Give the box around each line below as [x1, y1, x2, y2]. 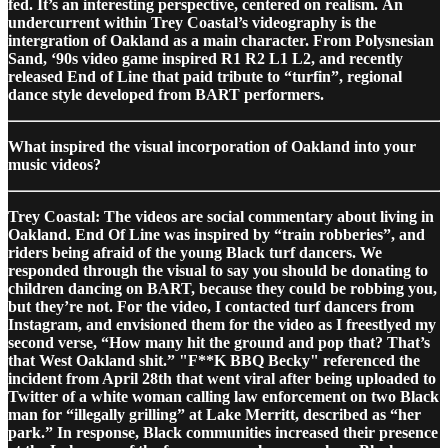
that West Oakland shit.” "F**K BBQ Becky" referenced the [8, 351, 420, 369]
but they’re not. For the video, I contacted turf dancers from [8, 297, 414, 315]
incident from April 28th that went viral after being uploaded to [8, 369, 436, 387]
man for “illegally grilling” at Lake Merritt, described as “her [8, 405, 421, 423]
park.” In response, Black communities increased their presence [8, 423, 438, 441]
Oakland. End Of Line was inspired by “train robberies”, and [8, 225, 425, 243]
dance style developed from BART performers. [8, 85, 324, 103]
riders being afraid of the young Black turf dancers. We [8, 243, 382, 261]
